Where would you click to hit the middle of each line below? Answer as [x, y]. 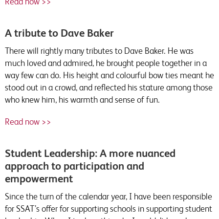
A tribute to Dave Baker [59, 33]
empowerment [39, 179]
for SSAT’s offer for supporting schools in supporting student [109, 208]
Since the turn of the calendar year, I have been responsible [109, 196]
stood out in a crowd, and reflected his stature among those [109, 87]
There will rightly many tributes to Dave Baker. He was [99, 51]
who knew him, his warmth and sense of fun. [82, 99]
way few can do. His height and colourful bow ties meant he [109, 75]
